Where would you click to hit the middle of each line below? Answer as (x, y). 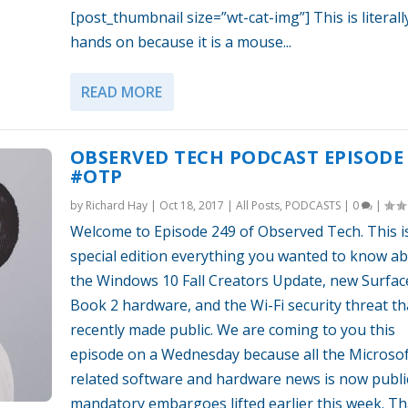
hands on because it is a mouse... (180, 41)
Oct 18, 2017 (191, 205)
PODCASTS (312, 205)
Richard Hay (116, 205)
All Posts (257, 205)
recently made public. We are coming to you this (232, 329)
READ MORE (121, 92)
